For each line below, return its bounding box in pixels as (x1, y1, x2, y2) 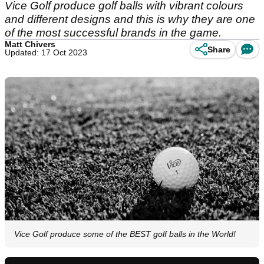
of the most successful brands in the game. (5, 27, 222, 39)
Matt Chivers (5, 39, 55, 49)
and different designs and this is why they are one (5, 13, 255, 25)
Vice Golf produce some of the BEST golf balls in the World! (14, 229, 236, 239)
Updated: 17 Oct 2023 (5, 48, 87, 57)
